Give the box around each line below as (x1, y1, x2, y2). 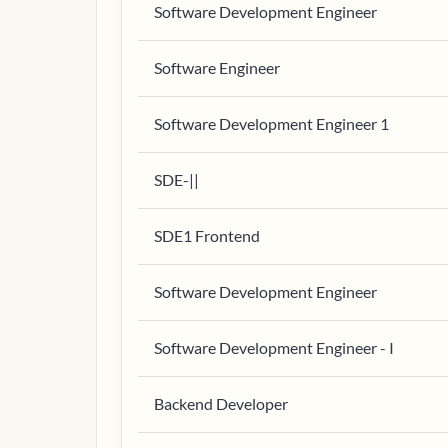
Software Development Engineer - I (154, 338, 394, 357)
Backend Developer (154, 394, 288, 413)
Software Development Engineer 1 (154, 114, 389, 133)
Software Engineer (154, 58, 280, 77)
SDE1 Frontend (154, 226, 260, 245)
